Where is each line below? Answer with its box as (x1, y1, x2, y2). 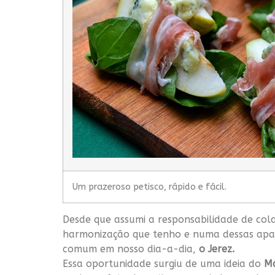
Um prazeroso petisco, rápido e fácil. (72, 182, 227, 193)
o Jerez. (199, 243, 234, 255)
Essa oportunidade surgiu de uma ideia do (63, 258, 264, 270)
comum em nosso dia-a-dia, (63, 243, 199, 255)
